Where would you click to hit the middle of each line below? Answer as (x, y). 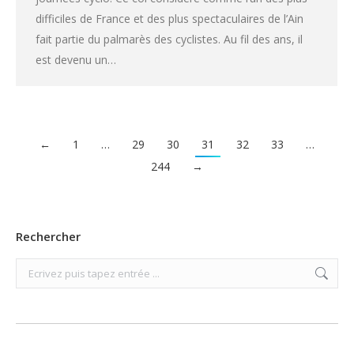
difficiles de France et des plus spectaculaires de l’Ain (169, 18)
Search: (34, 268)
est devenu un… (76, 59)
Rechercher (48, 237)
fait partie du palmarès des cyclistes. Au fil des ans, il (169, 39)
